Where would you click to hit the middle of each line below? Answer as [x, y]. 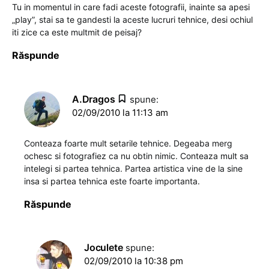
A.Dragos [94, 99]
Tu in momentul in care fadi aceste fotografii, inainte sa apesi [131, 7]
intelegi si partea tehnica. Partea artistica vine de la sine [133, 169]
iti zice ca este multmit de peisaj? [77, 32]
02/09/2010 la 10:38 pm [134, 261]
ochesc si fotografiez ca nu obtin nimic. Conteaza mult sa [136, 156]
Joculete [104, 248]
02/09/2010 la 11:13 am [120, 113]
